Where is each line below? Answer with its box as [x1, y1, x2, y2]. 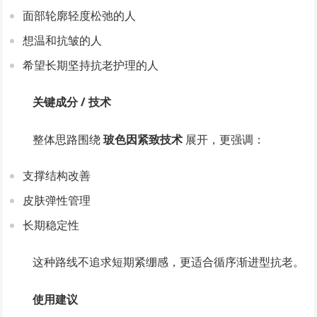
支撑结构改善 [23, 168, 91, 183]
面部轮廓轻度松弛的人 [23, 8, 137, 23]
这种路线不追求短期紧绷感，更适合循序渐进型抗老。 [33, 254, 305, 270]
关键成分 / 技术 [33, 94, 112, 110]
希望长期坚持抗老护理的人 [23, 57, 159, 73]
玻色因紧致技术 [103, 132, 183, 147]
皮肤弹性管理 [23, 192, 91, 208]
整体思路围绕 [33, 132, 104, 147]
